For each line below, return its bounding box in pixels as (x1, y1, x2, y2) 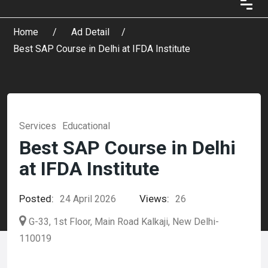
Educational (62, 120, 110, 132)
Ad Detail (71, 26, 109, 38)
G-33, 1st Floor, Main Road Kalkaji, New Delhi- (29, 216, 219, 227)
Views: (139, 193, 169, 205)
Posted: (19, 193, 54, 205)
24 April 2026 (60, 193, 116, 205)
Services (19, 120, 56, 132)
